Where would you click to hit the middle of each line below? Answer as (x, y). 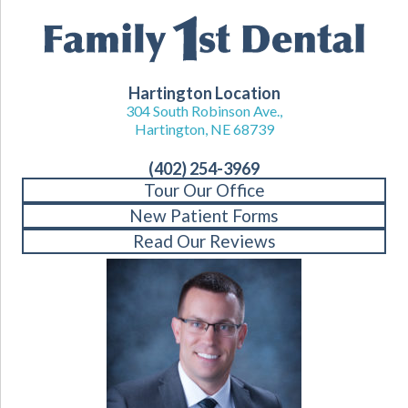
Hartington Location (204, 93)
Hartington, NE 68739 (204, 129)
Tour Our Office (204, 190)
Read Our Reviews (204, 241)
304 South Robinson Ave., (204, 111)
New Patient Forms (204, 215)
